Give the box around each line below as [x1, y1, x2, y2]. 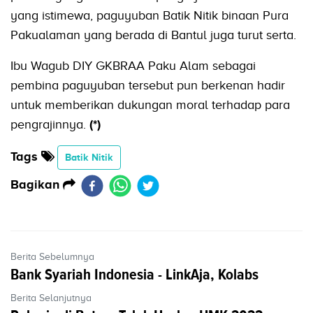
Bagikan [10, 177, 63, 192]
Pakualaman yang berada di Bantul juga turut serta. [10, 28, 296, 43]
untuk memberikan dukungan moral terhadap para [10, 98, 290, 112]
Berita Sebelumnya [10, 251, 94, 262]
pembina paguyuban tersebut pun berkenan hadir [10, 78, 285, 93]
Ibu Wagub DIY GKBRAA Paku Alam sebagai [10, 59, 256, 73]
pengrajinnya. [10, 117, 89, 132]
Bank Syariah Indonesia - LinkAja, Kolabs [10, 263, 259, 285]
